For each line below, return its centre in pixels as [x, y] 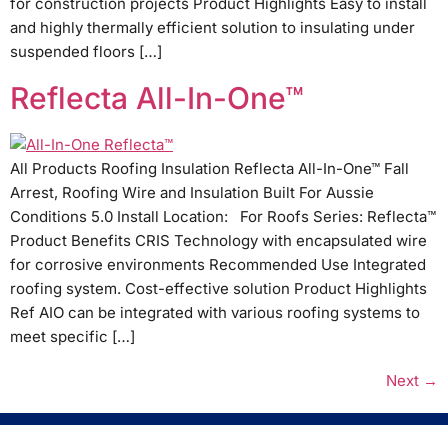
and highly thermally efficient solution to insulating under [212, 28]
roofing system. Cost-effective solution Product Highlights [218, 288]
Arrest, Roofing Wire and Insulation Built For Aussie [192, 192]
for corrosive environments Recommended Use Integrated [218, 264]
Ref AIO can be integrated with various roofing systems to [215, 312]
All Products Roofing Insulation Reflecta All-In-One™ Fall [209, 168]
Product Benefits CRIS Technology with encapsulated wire [218, 240]
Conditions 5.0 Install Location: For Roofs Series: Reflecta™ [223, 216]
